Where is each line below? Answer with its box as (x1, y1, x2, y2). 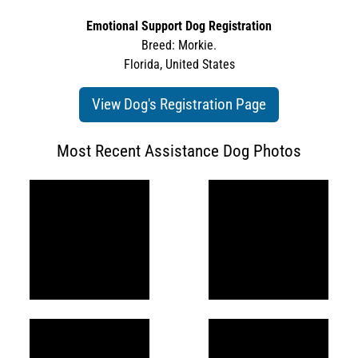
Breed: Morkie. (141, 37, 217, 53)
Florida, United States (123, 56, 235, 72)
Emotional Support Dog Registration (86, 18, 272, 34)
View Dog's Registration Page (92, 94, 266, 113)
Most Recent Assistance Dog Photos (57, 141, 301, 161)
